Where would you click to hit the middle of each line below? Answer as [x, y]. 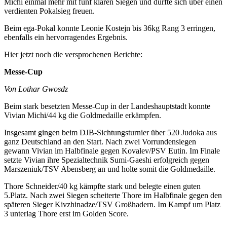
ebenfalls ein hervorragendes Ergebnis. [66, 37]
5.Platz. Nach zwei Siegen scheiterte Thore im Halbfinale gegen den [113, 196]
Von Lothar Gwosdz [36, 89]
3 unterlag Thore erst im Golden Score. [66, 214]
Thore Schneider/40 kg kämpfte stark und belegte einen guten [102, 186]
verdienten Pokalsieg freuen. [49, 11]
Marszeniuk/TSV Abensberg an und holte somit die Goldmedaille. [110, 169]
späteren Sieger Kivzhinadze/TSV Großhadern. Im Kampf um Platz [112, 205]
